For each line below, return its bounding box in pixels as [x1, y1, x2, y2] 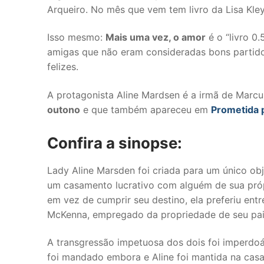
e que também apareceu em [80, 103, 211, 115]
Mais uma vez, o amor [105, 31, 206, 44]
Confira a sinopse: [47, 133, 182, 152]
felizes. [47, 61, 78, 73]
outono [47, 103, 80, 115]
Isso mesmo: [47, 31, 105, 44]
